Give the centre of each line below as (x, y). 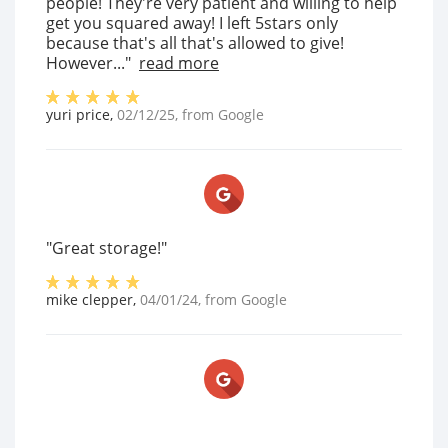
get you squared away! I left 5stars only (192, 23)
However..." (88, 63)
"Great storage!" (106, 248)
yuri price (78, 115)
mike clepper (89, 300)
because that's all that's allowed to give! (195, 43)
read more (179, 63)
